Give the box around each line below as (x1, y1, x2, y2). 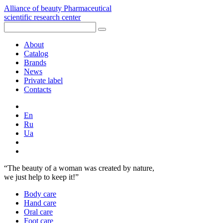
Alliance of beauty (4, 4, 62, 12)
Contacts (24, 85, 51, 94)
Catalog (24, 49, 48, 58)
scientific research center (4, 13, 81, 21)
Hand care (24, 199, 56, 207)
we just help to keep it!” (4, 173, 79, 181)
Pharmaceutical (64, 4, 111, 12)
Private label (24, 76, 63, 85)
